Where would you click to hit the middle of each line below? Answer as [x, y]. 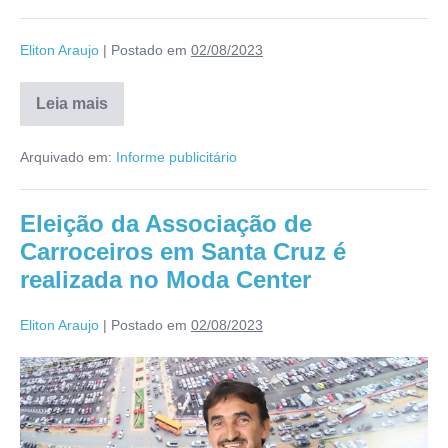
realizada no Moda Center [165, 280]
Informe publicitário [176, 157]
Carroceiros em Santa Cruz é [183, 252]
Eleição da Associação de [166, 224]
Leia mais [72, 104]
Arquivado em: [66, 157]
